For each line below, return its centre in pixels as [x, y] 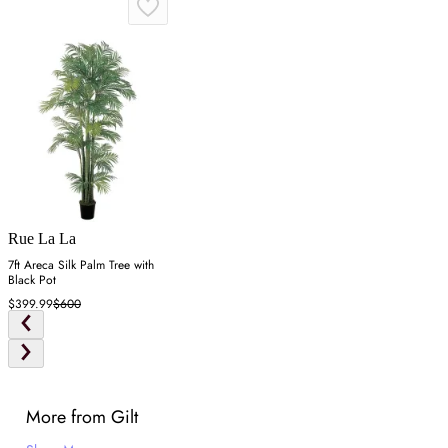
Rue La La [42, 239]
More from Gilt [82, 417]
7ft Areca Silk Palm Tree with [81, 265]
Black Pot [32, 280]
